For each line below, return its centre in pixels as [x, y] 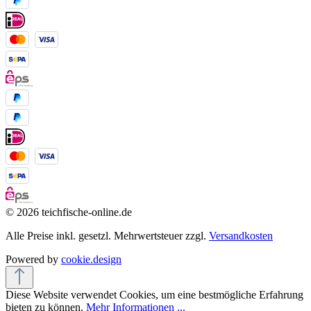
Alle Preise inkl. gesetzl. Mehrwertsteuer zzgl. [107, 236]
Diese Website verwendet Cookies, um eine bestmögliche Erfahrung [154, 295]
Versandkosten [241, 236]
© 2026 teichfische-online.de [69, 212]
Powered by [33, 260]
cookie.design [91, 260]
